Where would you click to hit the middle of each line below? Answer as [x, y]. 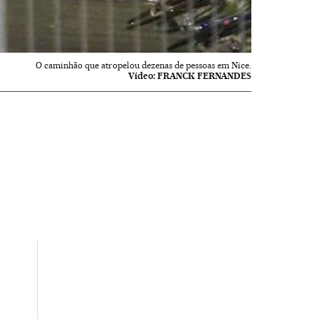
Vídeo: [142, 75]
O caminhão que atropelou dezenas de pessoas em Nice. [144, 65]
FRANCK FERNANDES [205, 75]
